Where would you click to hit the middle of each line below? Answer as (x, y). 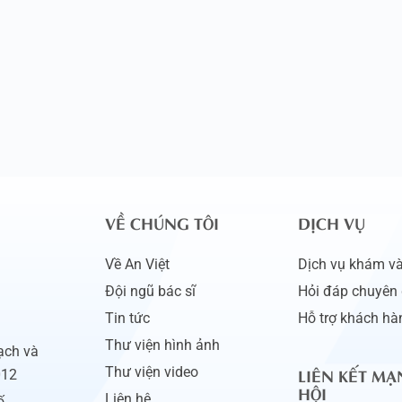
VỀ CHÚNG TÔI (162, 222)
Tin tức (127, 318)
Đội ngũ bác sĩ (150, 291)
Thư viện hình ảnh (162, 345)
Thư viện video (151, 371)
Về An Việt (137, 264)
